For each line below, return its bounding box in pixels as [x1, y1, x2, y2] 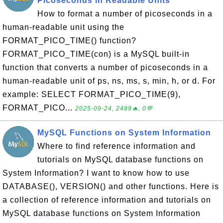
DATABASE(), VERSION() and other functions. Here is [2, 182, 219, 191]
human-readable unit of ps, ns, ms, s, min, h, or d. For [2, 77, 216, 85]
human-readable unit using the [2, 23, 124, 31]
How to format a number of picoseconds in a [37, 9, 213, 18]
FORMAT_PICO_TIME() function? [2, 36, 136, 45]
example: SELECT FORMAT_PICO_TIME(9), [2, 90, 181, 99]
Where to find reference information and [37, 142, 196, 150]
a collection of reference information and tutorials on [2, 196, 211, 204]
